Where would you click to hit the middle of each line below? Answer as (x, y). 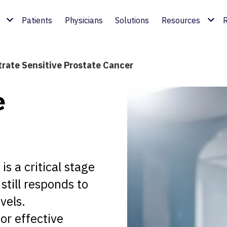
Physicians (84, 20)
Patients (37, 20)
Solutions (132, 20)
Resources (181, 20)
